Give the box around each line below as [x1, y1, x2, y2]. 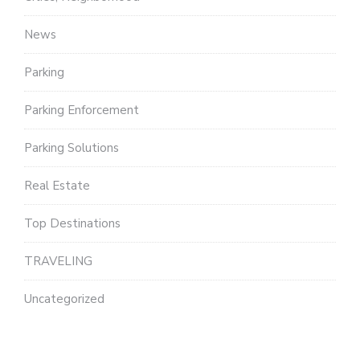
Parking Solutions [24, 139, 119, 156]
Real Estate [24, 177, 90, 194]
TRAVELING [24, 252, 92, 269]
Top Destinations [24, 215, 121, 231]
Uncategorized [24, 290, 104, 307]
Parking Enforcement [24, 101, 139, 118]
